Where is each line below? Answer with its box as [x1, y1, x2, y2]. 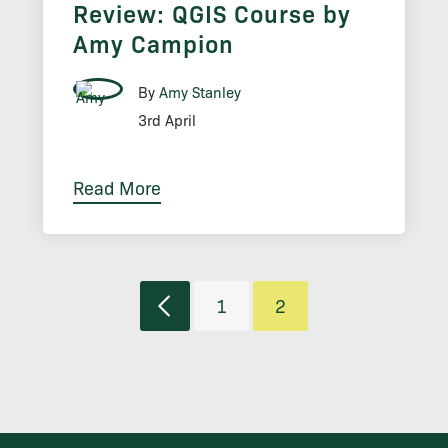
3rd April [137, 109, 196, 130]
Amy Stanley [158, 81, 241, 102]
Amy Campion [72, 26, 234, 59]
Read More [72, 174, 161, 199]
